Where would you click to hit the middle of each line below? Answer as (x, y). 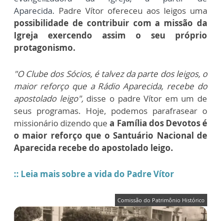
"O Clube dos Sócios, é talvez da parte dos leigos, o (110, 74)
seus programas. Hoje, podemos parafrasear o (110, 111)
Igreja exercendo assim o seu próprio (110, 36)
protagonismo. (45, 48)
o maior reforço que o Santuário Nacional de (110, 136)
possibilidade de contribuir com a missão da (110, 23)
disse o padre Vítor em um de (145, 99)
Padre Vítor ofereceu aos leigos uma (133, 11)
